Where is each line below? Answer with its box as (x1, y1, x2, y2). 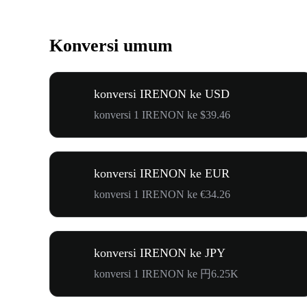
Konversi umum (49, 36, 173, 56)
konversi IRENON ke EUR (94, 166, 230, 180)
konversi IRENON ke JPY (94, 245, 225, 260)
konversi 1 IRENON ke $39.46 (94, 108, 230, 121)
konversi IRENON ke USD (94, 86, 230, 101)
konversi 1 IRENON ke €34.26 (94, 188, 230, 200)
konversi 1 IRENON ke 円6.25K (94, 267, 238, 280)
